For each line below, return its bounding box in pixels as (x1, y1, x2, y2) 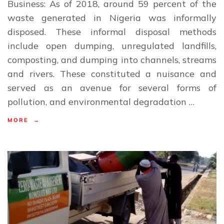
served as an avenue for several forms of (7, 81, 216, 93)
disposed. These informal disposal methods (7, 25, 216, 37)
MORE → (7, 116, 40, 123)
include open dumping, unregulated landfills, (7, 39, 216, 51)
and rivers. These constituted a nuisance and (7, 67, 216, 79)
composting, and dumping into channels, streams (7, 53, 216, 65)
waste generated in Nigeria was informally (7, 11, 216, 23)
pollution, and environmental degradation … (7, 95, 195, 107)
